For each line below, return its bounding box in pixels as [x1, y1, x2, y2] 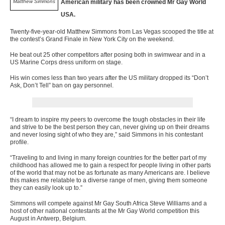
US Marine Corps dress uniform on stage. [10, 58, 123, 66]
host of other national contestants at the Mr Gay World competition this [10, 207, 199, 214]
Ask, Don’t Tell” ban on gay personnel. [10, 81, 114, 89]
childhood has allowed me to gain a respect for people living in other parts [10, 161, 211, 169]
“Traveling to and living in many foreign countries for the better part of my [10, 154, 206, 161]
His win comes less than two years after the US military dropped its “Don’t [10, 74, 208, 81]
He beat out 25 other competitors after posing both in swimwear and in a [10, 51, 205, 58]
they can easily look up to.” [10, 184, 82, 191]
